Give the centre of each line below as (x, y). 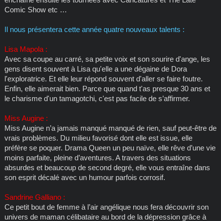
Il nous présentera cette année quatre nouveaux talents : (94, 30)
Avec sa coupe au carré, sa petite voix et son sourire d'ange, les (107, 59)
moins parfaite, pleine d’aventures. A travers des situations (97, 158)
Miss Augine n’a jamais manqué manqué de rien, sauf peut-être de (110, 128)
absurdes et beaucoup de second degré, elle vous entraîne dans (107, 168)
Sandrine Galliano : (35, 197)
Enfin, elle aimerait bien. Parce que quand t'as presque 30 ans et (107, 89)
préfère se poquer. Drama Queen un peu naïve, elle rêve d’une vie (110, 148)
